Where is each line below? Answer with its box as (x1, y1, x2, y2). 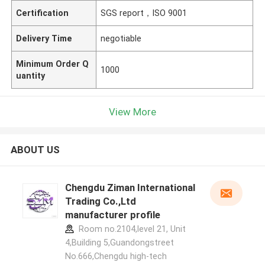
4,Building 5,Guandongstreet (64, 238, 174, 248)
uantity (16, 70, 46, 80)
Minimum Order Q (16, 59, 89, 69)
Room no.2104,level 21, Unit (76, 224, 186, 234)
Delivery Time (16, 33, 73, 43)
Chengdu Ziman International (64, 182, 195, 194)
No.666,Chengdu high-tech (64, 251, 167, 261)
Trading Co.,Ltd (64, 195, 136, 208)
